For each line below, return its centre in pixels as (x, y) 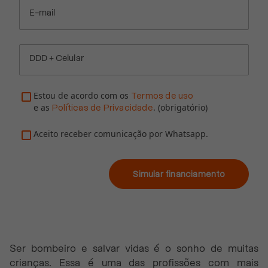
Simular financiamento (179, 174)
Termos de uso (162, 95)
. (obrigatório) (180, 107)
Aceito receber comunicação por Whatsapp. (121, 133)
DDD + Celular (57, 58)
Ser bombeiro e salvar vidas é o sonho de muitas (134, 248)
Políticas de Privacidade (103, 107)
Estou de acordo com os (81, 95)
